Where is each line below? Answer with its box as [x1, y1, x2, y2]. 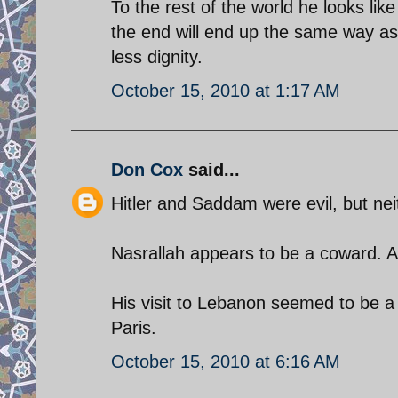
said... [183, 159, 240, 179]
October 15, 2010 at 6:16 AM [111, 351, 340, 371]
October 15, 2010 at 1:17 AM [111, 80, 340, 100]
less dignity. [111, 46, 203, 67]
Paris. [111, 317, 156, 338]
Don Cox [111, 159, 183, 179]
